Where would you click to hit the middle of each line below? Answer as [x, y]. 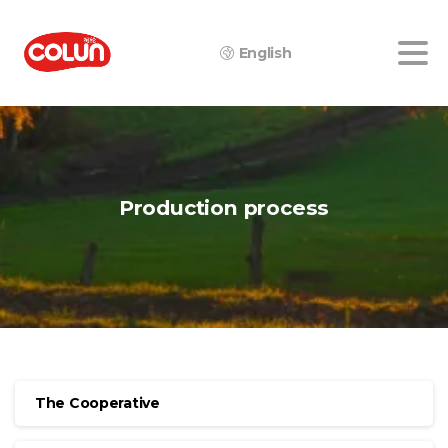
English [265, 52]
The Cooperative [97, 402]
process [286, 207]
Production [178, 207]
